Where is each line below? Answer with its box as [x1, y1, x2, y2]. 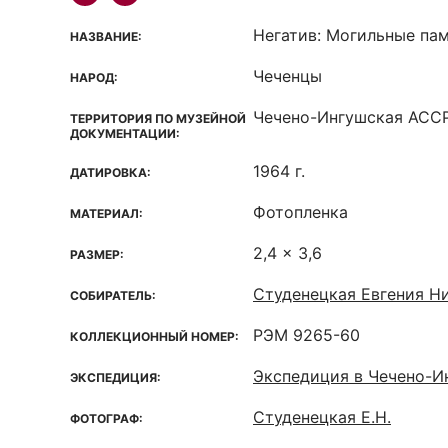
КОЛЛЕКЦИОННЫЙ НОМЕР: [70, 329, 239, 344]
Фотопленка [253, 202, 348, 222]
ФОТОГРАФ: [70, 411, 143, 426]
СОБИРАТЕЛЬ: [70, 288, 156, 303]
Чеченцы [253, 66, 322, 86]
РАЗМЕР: [70, 247, 124, 262]
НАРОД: [70, 70, 118, 85]
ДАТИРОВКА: [70, 165, 151, 180]
